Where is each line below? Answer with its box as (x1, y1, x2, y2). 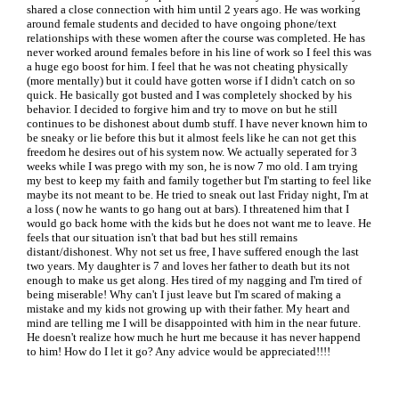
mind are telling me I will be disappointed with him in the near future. (27, 316, 361, 330)
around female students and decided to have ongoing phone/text (27, 17, 337, 30)
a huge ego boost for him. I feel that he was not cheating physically (27, 60, 348, 73)
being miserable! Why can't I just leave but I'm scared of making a (27, 288, 341, 301)
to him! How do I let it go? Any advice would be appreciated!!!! (27, 345, 330, 358)
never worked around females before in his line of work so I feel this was (27, 45, 371, 59)
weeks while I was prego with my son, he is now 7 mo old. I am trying (27, 159, 358, 173)
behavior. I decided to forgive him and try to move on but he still (27, 102, 338, 116)
